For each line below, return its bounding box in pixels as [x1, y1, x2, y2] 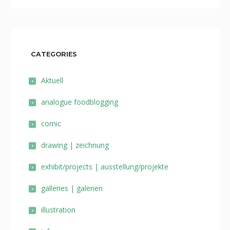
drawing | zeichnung [41, 140, 109, 150]
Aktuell [41, 75, 63, 85]
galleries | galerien [41, 183, 103, 193]
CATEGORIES [31, 50, 77, 58]
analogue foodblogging [41, 97, 118, 107]
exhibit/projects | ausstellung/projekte [41, 162, 168, 171]
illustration [41, 205, 75, 215]
